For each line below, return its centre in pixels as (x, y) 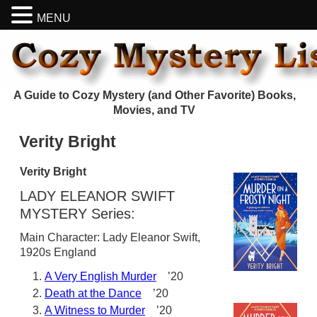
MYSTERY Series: (77, 214)
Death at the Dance (93, 293)
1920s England (58, 252)
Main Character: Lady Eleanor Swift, (110, 237)
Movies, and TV (154, 110)
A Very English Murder (100, 276)
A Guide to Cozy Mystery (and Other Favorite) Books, (154, 95)
